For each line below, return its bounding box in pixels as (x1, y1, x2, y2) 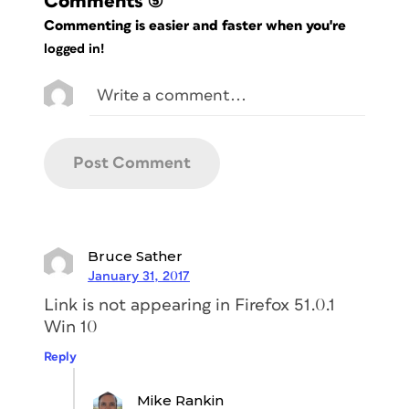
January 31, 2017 (88, 268, 190, 283)
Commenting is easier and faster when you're (44, 17, 351, 33)
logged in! (44, 42, 104, 57)
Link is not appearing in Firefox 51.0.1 (44, 296, 335, 314)
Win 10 (44, 318, 98, 336)
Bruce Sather (88, 246, 183, 265)
